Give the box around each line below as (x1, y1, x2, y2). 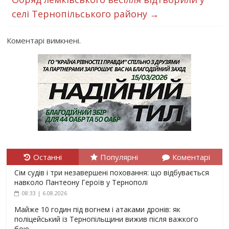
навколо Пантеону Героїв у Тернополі (14, 177, 148, 187)
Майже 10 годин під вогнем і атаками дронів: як (14, 204, 181, 214)
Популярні (100, 152, 139, 162)
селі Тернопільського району (12, 8, 150, 20)
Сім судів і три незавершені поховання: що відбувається (14, 168, 210, 177)
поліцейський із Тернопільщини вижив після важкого (14, 214, 199, 224)
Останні (33, 152, 62, 162)
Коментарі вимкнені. (7, 35, 81, 45)
